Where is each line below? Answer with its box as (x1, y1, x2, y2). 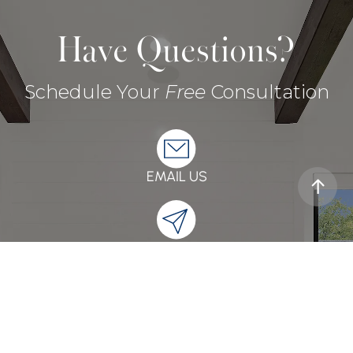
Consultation (205, 80, 329, 104)
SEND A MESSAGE (104, 254, 249, 273)
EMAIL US (146, 168, 207, 186)
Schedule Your (24, 80, 165, 104)
